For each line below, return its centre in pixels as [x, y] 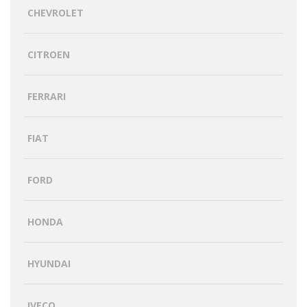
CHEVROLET [56, 12]
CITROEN [49, 54]
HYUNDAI [49, 263]
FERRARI [47, 96]
